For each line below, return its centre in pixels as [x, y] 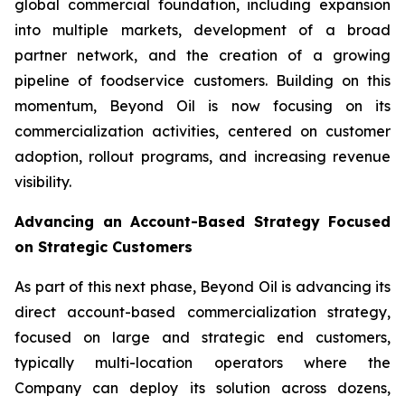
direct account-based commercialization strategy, [202, 312]
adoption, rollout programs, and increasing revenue [202, 156]
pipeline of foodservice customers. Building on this [202, 80]
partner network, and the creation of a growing [202, 55]
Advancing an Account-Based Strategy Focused [202, 221]
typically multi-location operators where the [202, 363]
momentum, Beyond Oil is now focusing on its [202, 106]
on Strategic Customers [104, 247]
